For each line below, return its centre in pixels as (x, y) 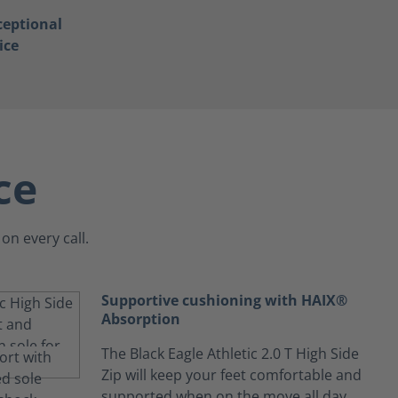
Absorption (141, 319)
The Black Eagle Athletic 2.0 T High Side (230, 354)
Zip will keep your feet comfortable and (231, 375)
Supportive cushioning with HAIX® (224, 300)
